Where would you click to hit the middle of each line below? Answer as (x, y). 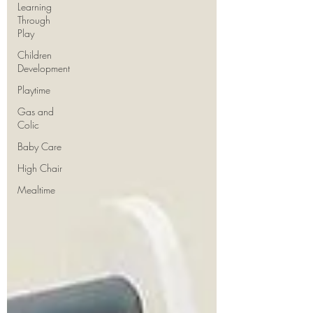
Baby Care (39, 146)
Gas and (36, 111)
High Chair (40, 168)
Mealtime (36, 190)
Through (34, 20)
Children (35, 55)
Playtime (34, 90)
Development (44, 68)
